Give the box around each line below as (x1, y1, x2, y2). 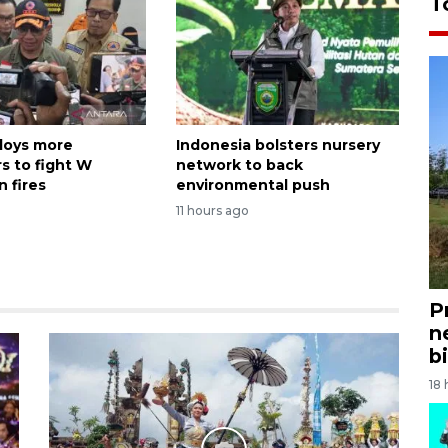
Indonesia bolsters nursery (175, 135, 380, 154)
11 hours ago (175, 203, 249, 219)
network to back (175, 155, 303, 174)
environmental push (175, 175, 330, 194)
